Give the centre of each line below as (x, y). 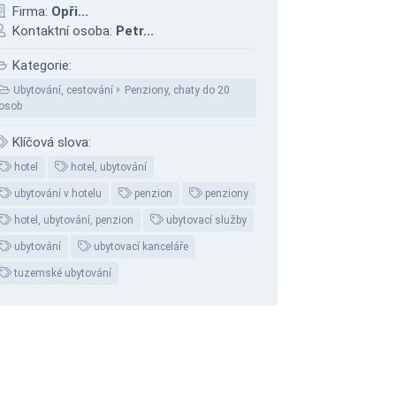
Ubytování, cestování (62, 90)
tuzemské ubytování (61, 273)
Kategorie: (40, 65)
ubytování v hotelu (57, 194)
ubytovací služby (205, 220)
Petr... (135, 31)
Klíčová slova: (49, 142)
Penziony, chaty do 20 (177, 90)
